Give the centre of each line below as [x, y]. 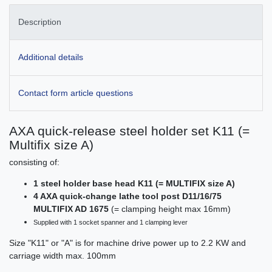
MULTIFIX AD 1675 [72, 209]
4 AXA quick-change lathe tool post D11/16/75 [127, 196]
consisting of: [34, 162]
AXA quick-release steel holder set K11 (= [129, 131]
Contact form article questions [76, 93]
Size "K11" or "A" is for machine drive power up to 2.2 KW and [127, 243]
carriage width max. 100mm [63, 255]
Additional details [51, 57]
